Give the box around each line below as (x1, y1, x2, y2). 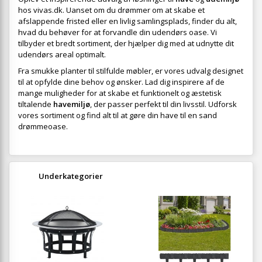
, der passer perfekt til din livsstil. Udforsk (90, 99, 237, 110)
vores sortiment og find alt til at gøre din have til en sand (18, 110, 217, 121)
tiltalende (18, 99, 53, 110)
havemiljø (53, 99, 90, 110)
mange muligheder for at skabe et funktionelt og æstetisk (18, 88, 222, 99)
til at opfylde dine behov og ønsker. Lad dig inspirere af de (18, 77, 225, 88)
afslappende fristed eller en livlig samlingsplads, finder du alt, (18, 16, 237, 27)
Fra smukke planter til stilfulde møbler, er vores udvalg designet (18, 65, 243, 77)
